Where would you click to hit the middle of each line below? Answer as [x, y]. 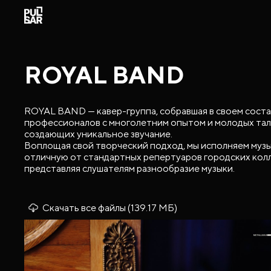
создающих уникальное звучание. [98, 134]
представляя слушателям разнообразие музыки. [129, 168]
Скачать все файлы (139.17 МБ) [110, 208]
